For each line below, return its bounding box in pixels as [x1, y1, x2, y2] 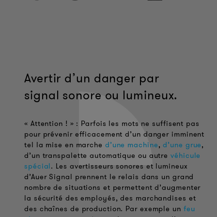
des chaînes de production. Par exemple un [24, 203, 184, 215]
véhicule [170, 150, 201, 161]
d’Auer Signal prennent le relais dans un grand [24, 171, 194, 183]
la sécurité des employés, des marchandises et [24, 193, 196, 204]
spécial [24, 161, 51, 172]
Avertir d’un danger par [24, 70, 159, 87]
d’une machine [105, 139, 158, 151]
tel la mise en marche [24, 139, 105, 151]
